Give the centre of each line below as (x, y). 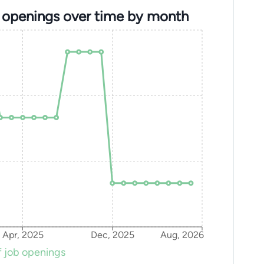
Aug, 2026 (182, 235)
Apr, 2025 (23, 235)
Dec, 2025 (112, 235)
